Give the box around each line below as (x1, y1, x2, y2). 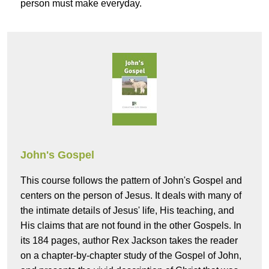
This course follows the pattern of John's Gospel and (20, 175, 242, 186)
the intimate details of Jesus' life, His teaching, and (20, 205, 234, 216)
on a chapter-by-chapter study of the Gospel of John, (20, 250, 241, 261)
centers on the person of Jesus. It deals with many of (20, 190, 241, 201)
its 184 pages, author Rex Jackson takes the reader (20, 235, 238, 246)
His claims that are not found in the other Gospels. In (20, 220, 241, 231)
